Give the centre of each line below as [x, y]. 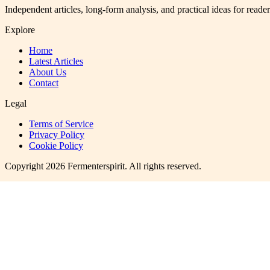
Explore [20, 30]
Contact [44, 83]
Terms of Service [61, 124]
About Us [48, 72]
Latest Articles [56, 61]
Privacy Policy [57, 135]
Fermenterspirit [96, 166]
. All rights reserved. [163, 166]
